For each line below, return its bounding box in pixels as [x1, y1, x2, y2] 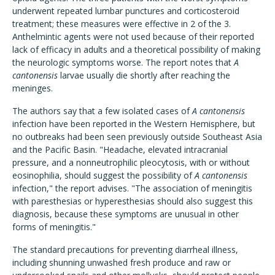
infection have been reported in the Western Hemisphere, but [12, 118, 255, 130]
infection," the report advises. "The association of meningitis [12, 182, 252, 194]
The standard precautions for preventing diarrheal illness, [12, 244, 238, 255]
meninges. [12, 82, 53, 94]
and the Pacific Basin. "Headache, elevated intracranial [12, 144, 228, 155]
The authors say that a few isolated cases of [12, 105, 192, 117]
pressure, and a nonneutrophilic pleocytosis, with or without [12, 157, 250, 168]
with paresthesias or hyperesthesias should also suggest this [12, 195, 253, 207]
